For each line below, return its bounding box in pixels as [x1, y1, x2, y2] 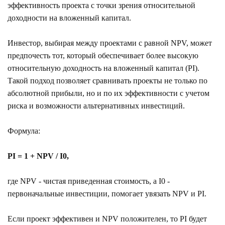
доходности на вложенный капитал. [8, 13, 131, 22]
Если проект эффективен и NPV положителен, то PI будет [8, 214, 207, 223]
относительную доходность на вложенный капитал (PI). [8, 63, 199, 72]
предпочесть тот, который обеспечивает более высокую [8, 51, 198, 60]
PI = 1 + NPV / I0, [8, 151, 69, 160]
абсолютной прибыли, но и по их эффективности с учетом [8, 88, 209, 97]
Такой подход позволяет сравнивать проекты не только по [8, 76, 207, 85]
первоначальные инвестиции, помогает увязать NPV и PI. [8, 189, 206, 198]
